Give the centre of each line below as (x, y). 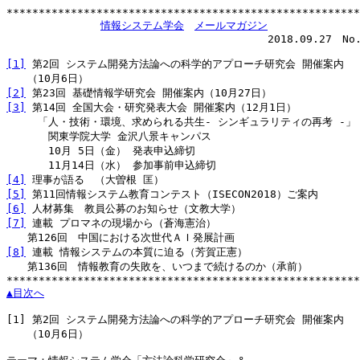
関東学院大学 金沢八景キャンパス (109, 136)
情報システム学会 (142, 25)
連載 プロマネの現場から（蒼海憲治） (121, 223)
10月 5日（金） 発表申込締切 (101, 151)
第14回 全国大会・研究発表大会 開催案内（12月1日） (161, 107)
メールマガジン (231, 25)
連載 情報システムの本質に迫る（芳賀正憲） (137, 252)
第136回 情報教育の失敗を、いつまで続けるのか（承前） (157, 266)
